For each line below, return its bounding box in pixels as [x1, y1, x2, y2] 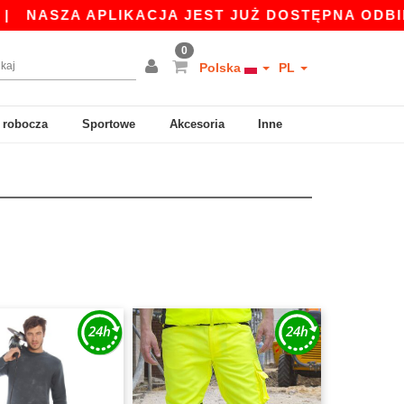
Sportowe [82, 117, 136, 131]
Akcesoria [169, 117, 225, 131]
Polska [199, 60, 244, 75]
